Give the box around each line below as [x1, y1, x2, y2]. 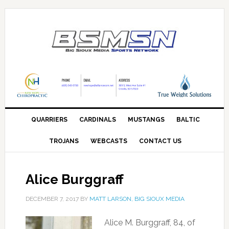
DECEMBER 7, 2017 [25, 195, 79, 202]
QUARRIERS [31, 116, 67, 123]
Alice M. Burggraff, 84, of [104, 217, 195, 227]
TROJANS [49, 137, 79, 145]
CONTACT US [139, 137, 182, 145]
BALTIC [176, 116, 200, 123]
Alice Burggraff [25, 171, 124, 187]
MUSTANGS [127, 116, 165, 123]
